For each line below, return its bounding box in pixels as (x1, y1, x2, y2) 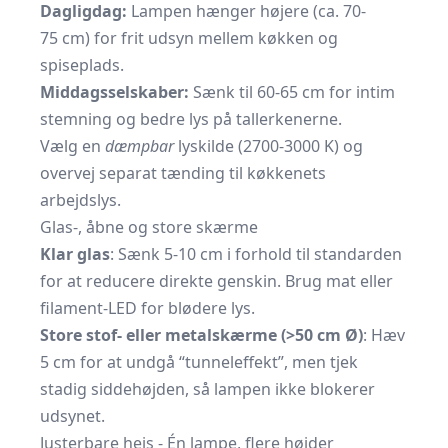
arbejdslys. (40, 189, 121, 212)
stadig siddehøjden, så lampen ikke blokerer (40, 378, 375, 401)
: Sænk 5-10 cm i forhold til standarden (110, 243, 402, 266)
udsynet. (40, 405, 105, 428)
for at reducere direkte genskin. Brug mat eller (40, 270, 393, 293)
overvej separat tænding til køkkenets (40, 162, 326, 185)
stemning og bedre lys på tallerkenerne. (40, 108, 342, 131)
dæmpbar (105, 135, 174, 158)
